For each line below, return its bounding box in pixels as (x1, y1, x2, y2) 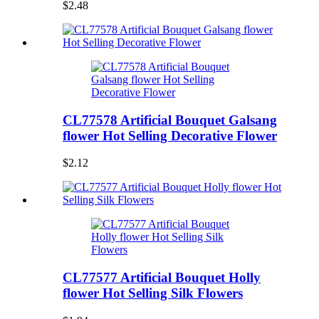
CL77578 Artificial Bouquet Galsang (63, 112, 277, 127)
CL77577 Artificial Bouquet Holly (63, 270, 261, 286)
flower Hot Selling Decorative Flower (63, 127, 277, 143)
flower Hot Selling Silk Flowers (63, 286, 243, 301)
